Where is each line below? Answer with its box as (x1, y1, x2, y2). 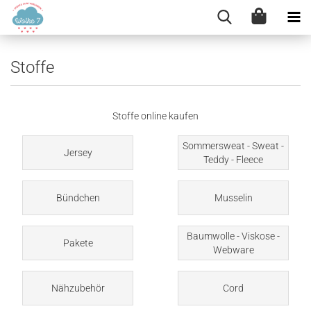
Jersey (63, 147, 92, 158)
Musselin (214, 192, 253, 203)
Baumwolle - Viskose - (187, 230, 280, 242)
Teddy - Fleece (203, 154, 263, 165)
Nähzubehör (51, 283, 105, 294)
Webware (212, 244, 254, 255)
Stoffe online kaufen (112, 110, 199, 121)
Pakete (62, 237, 93, 249)
